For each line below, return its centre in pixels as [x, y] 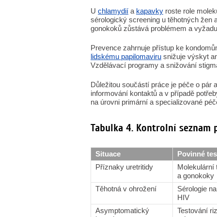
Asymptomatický [122, 210]
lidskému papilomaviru [126, 56]
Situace [108, 154]
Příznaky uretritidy [124, 167]
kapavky [150, 11]
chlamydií [113, 11]
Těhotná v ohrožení [126, 189]
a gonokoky [196, 176]
